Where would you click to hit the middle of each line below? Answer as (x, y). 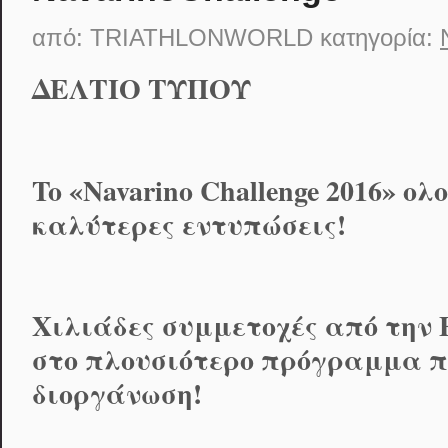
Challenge (259, 190)
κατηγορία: (376, 37)
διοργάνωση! (117, 394)
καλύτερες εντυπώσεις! (189, 224)
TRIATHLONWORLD (205, 37)
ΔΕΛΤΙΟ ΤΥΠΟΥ (141, 88)
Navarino (138, 190)
